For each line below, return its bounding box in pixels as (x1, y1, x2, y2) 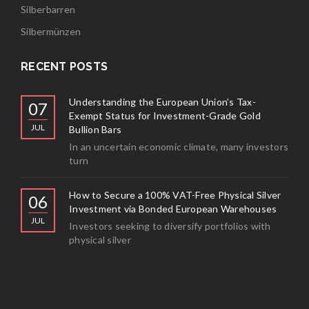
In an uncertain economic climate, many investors (69, 140, 288, 152)
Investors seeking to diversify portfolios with (69, 219, 271, 232)
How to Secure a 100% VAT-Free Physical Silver (69, 188, 281, 201)
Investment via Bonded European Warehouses (69, 202, 277, 215)
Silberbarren (21, 3, 75, 15)
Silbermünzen (21, 25, 81, 37)
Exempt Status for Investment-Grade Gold (69, 109, 261, 121)
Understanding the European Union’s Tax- (69, 95, 256, 108)
